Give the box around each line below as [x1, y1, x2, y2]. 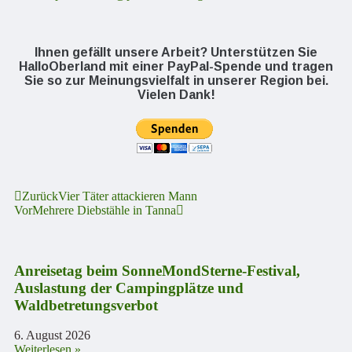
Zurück [22, 189, 58, 203]
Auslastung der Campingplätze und [14, 279, 244, 296]
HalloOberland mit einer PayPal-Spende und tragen [19, 59, 333, 73]
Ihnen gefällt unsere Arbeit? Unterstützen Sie [35, 45, 317, 59]
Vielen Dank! [137, 87, 215, 101]
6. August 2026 [14, 328, 90, 343]
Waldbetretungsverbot [14, 296, 158, 313]
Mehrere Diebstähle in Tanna [32, 203, 176, 217]
